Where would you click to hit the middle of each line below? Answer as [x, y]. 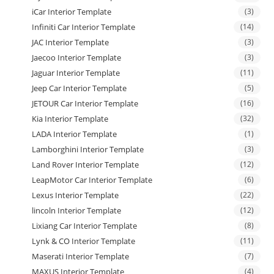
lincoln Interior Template [77, 210]
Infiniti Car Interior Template [84, 27]
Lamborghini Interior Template [88, 149]
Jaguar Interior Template [76, 72]
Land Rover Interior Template [86, 164]
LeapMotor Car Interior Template [92, 180]
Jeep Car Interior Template [80, 88]
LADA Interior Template [75, 134]
